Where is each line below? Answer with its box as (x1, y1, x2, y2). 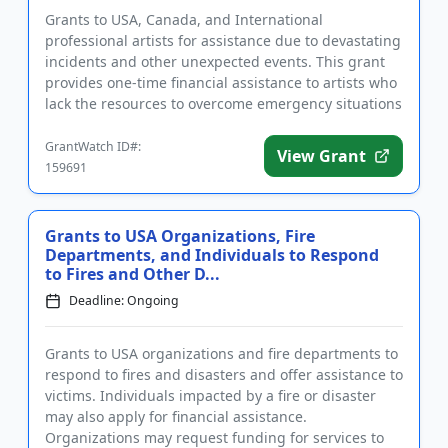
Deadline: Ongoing (69, 292, 179, 309)
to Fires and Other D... (45, 263, 220, 285)
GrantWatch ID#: (45, 138, 141, 155)
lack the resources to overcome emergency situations (45, 94, 402, 113)
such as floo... (45, 115, 136, 134)
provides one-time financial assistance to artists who (45, 73, 397, 92)
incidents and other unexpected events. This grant (45, 52, 385, 71)
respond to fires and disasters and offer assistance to (45, 365, 403, 384)
